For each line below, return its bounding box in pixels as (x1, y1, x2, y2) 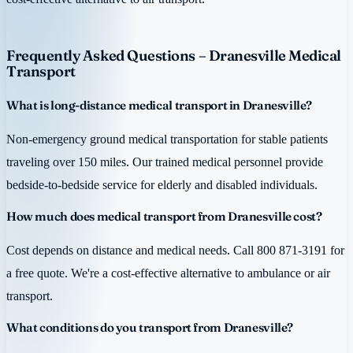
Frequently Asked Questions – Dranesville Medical (6, 46, 341, 65)
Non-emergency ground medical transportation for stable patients (6, 132, 328, 147)
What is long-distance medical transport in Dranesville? (6, 98, 313, 113)
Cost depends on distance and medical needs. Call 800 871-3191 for (6, 243, 344, 258)
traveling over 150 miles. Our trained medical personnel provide (6, 154, 323, 170)
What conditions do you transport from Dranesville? (6, 319, 293, 335)
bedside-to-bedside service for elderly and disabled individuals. (6, 177, 318, 193)
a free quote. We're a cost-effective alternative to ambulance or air (6, 266, 330, 281)
